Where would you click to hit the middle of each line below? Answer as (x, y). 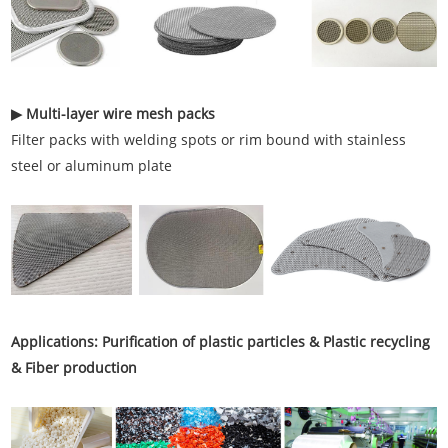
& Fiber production (76, 368)
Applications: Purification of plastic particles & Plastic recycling (221, 342)
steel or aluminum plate (92, 165)
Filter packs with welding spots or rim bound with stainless (209, 139)
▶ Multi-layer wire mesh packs (113, 113)
